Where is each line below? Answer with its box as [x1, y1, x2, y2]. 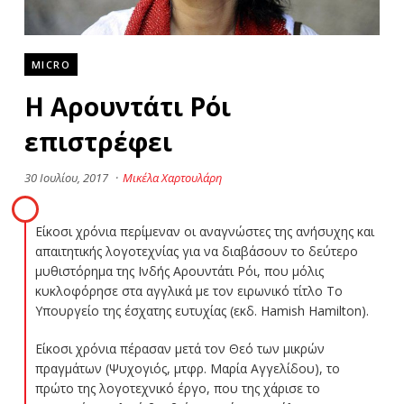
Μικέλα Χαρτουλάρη [122, 169, 222, 186]
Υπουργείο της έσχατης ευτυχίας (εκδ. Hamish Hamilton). [34, 301, 369, 319]
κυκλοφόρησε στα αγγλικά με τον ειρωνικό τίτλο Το [34, 281, 343, 299]
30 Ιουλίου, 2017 [23, 169, 108, 186]
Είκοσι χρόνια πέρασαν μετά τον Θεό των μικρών [34, 339, 325, 357]
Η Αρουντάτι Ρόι [23, 88, 231, 124]
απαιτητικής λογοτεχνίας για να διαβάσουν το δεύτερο [34, 242, 358, 260]
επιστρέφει [23, 124, 172, 159]
